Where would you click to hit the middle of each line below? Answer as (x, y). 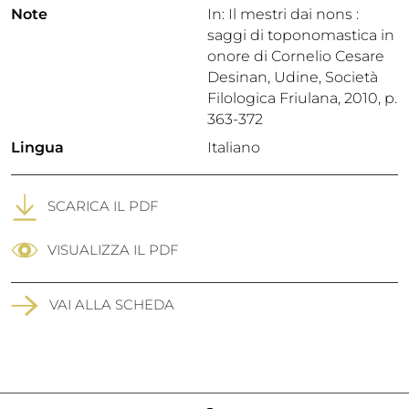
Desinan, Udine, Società (293, 77)
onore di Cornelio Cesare (296, 56)
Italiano (234, 147)
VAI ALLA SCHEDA (112, 304)
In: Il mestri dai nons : (283, 14)
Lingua (37, 147)
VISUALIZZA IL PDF (113, 250)
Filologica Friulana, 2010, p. (302, 98)
